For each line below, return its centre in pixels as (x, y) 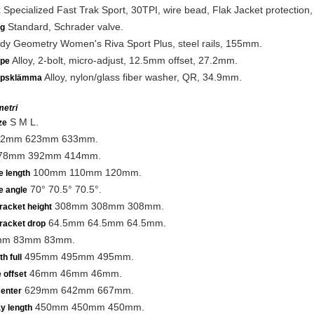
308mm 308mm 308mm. (108, 206)
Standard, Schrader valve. (64, 27)
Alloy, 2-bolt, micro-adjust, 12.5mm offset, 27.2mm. (123, 60)
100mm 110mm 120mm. (86, 172)
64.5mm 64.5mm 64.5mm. (105, 223)
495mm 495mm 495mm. (77, 257)
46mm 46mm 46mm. (74, 273)
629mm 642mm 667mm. (77, 290)
